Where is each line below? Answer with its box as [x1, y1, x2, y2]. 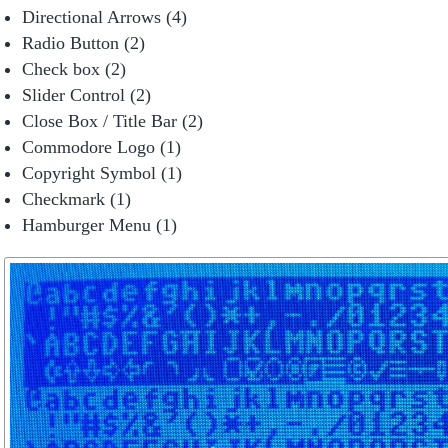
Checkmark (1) [22, 189, 131, 210]
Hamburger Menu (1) [22, 215, 177, 236]
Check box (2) [22, 59, 126, 80]
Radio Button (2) [22, 33, 145, 54]
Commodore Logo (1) [22, 137, 181, 158]
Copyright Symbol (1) [22, 163, 182, 184]
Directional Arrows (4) [22, 7, 187, 28]
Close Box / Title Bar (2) [22, 111, 203, 132]
